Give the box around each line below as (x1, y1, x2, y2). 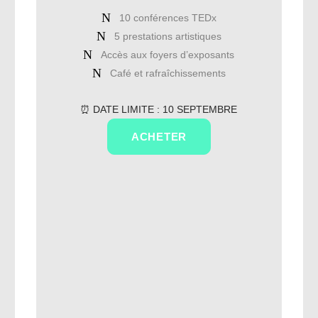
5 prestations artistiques (114, 31, 221, 42)
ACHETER (131, 131, 187, 143)
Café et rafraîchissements (109, 67, 226, 79)
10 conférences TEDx (119, 12, 216, 23)
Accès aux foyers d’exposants (101, 49, 235, 60)
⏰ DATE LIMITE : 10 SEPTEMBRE (80, 104, 238, 115)
